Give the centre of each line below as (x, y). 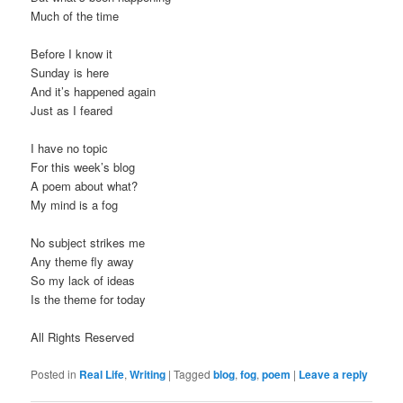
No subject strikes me (88, 243)
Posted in (54, 373)
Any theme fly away (83, 262)
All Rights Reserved (83, 337)
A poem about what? (85, 186)
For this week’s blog (83, 167)
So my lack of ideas (83, 281)
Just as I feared (72, 110)
